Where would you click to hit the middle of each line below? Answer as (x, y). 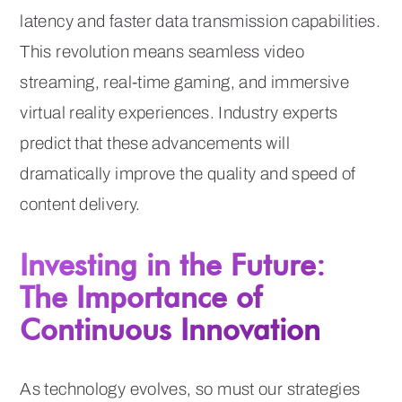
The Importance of (141, 296)
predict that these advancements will (155, 143)
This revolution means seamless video (162, 51)
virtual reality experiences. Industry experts (179, 112)
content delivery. (80, 204)
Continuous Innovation (170, 328)
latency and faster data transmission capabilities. (201, 21)
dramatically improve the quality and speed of (188, 173)
